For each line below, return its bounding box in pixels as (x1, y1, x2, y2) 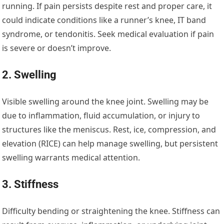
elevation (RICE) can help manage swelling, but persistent (2, 138, 218, 149)
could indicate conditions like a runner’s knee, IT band (2, 14, 206, 26)
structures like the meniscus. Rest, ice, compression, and (2, 124, 216, 135)
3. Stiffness (2, 178, 59, 191)
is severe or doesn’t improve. (2, 42, 111, 54)
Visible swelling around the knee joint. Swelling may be (2, 96, 209, 107)
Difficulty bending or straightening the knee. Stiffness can (2, 205, 220, 217)
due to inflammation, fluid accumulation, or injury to (2, 110, 200, 121)
